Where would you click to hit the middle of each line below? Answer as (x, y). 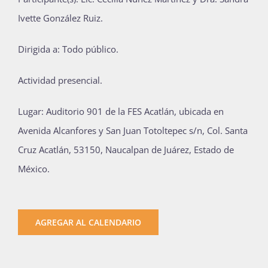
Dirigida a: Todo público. (68, 49)
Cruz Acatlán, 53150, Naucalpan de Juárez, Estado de (126, 149)
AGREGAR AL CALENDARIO (88, 222)
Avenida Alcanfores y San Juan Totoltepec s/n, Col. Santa (133, 130)
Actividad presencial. (60, 80)
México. (34, 168)
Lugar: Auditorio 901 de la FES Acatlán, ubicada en (121, 111)
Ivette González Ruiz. (60, 18)
